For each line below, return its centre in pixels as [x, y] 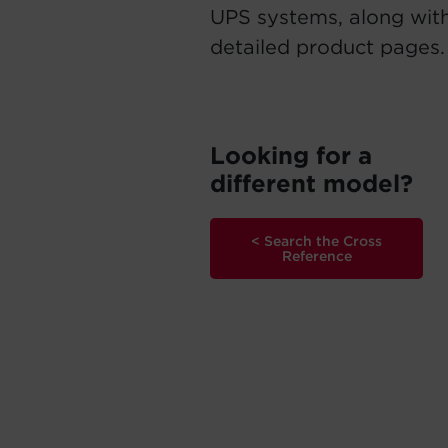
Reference [316, 256]
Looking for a [291, 155]
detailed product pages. [327, 47]
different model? [311, 183]
